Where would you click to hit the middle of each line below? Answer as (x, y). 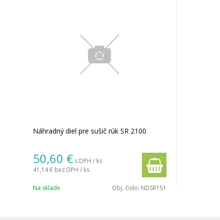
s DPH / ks (88, 161)
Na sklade (47, 188)
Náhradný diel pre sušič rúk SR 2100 (90, 131)
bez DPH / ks (72, 170)
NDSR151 (153, 188)
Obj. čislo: (126, 188)
